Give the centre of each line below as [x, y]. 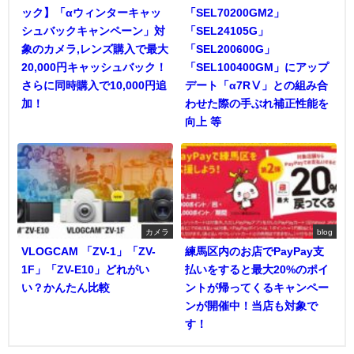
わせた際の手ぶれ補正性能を [257, 103]
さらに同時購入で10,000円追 [94, 85]
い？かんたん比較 [66, 288]
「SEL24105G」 [227, 30]
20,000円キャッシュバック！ [94, 67]
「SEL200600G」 [230, 49]
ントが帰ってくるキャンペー [257, 288]
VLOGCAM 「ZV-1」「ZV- [88, 252]
